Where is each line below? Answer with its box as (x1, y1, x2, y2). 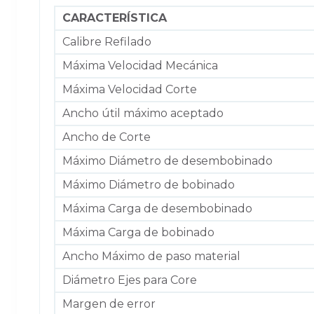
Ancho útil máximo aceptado (62, 106, 224, 120)
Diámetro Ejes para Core (62, 273, 197, 287)
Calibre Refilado (62, 34, 151, 48)
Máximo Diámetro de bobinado (62, 177, 235, 191)
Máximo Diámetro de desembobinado (62, 153, 273, 168)
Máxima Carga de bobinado (62, 225, 214, 239)
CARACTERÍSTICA (62, 11, 167, 25)
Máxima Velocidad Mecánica (62, 58, 218, 72)
